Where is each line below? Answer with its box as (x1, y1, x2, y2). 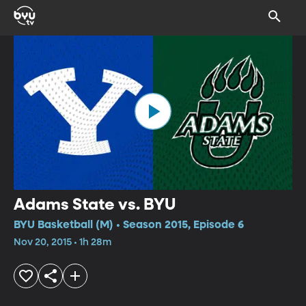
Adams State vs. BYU (14, 196, 176, 213)
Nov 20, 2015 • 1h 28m (14, 237, 111, 247)
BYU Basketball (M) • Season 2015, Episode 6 (14, 219, 244, 231)
